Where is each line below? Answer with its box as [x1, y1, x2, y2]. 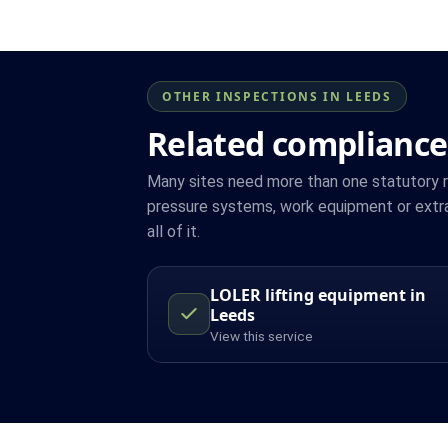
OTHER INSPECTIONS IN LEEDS [162, 87, 392, 105]
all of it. [147, 221, 200, 241]
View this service [210, 327, 313, 344]
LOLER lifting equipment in [210, 283, 426, 306]
